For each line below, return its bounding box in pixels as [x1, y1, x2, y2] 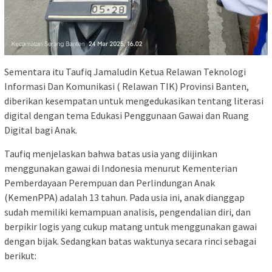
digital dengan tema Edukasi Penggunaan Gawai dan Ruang [4, 109, 249, 122]
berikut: [4, 250, 36, 262]
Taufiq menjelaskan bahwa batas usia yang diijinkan [4, 148, 217, 160]
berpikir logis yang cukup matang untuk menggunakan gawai [4, 220, 257, 233]
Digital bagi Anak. [4, 124, 77, 137]
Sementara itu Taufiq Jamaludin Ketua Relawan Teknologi [4, 66, 246, 78]
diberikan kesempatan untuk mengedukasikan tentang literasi [4, 95, 263, 107]
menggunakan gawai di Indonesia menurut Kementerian [4, 162, 237, 175]
